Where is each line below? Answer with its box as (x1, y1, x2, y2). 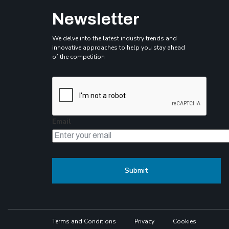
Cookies (173, 217, 196, 225)
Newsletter (52, 10, 140, 28)
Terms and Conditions (52, 217, 116, 225)
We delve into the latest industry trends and (52, 34, 177, 42)
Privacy (134, 217, 154, 225)
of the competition (52, 52, 105, 61)
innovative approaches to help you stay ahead (52, 43, 185, 52)
